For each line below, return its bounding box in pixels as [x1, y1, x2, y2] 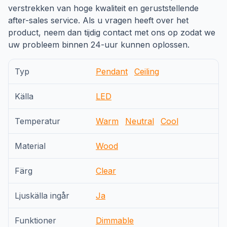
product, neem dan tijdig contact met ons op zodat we [8, 27, 215, 37]
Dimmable [96, 215, 134, 225]
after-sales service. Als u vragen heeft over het [8, 15, 188, 25]
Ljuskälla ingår [15, 191, 69, 201]
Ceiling [134, 66, 159, 77]
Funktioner [15, 215, 56, 225]
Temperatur [15, 116, 60, 126]
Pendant [96, 66, 128, 77]
